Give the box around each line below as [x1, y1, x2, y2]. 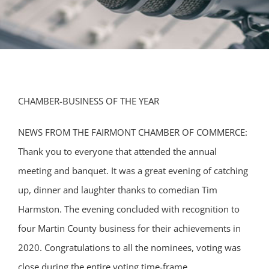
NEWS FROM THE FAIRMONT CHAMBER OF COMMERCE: [18, 126, 247, 138]
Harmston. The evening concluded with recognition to [18, 203, 240, 215]
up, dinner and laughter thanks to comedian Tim [18, 184, 217, 196]
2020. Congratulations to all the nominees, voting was [18, 241, 241, 253]
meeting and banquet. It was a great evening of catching [18, 165, 248, 177]
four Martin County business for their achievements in [18, 222, 241, 234]
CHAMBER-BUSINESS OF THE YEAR [18, 95, 159, 107]
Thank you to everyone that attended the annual [18, 145, 217, 157]
